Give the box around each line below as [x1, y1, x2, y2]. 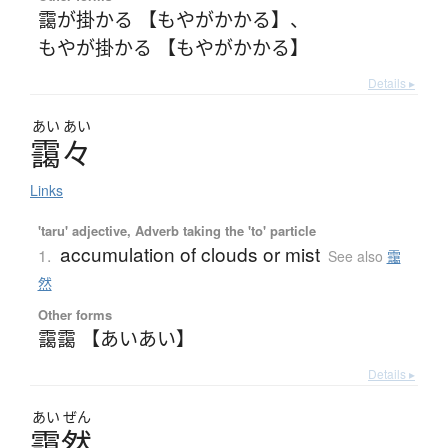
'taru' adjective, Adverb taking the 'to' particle [37, 220, 316, 240]
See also [327, 245, 387, 266]
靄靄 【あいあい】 [37, 323, 195, 351]
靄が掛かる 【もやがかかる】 [37, 4, 290, 32]
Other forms [37, 304, 112, 324]
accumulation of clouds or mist [59, 239, 320, 267]
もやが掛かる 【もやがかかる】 [37, 32, 309, 60]
